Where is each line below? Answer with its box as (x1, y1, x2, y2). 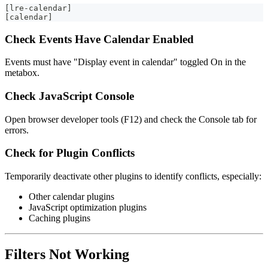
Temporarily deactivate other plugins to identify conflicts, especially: (5, 171, 261, 182)
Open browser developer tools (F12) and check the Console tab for (5, 114, 257, 124)
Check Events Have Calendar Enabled (5, 32, 194, 45)
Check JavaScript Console (5, 90, 134, 102)
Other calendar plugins (29, 191, 114, 202)
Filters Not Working (5, 246, 129, 263)
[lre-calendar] (5, 3, 72, 13)
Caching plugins (29, 213, 90, 224)
